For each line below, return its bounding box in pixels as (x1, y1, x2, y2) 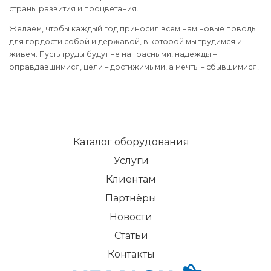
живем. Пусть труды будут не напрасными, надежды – (9, 50, 217, 59)
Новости (109, 211, 152, 223)
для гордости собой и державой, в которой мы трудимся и (9, 37, 242, 46)
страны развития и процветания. (9, 4, 139, 13)
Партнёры (105, 192, 157, 204)
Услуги (113, 155, 149, 167)
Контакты (107, 249, 155, 261)
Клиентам (106, 174, 156, 186)
